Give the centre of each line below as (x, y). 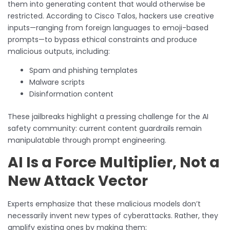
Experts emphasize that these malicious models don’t (104, 204)
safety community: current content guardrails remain (105, 128)
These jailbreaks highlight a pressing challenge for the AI (108, 116)
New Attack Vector (78, 181)
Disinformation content (71, 94)
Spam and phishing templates (83, 70)
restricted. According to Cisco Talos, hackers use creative (111, 16)
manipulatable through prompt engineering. (87, 140)
